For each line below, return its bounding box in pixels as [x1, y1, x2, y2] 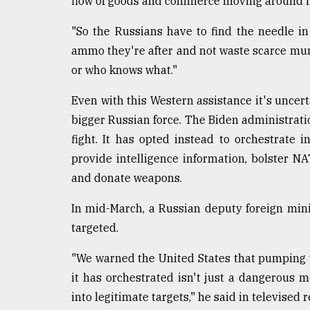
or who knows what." [71, 62, 177, 77]
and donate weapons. [71, 170, 182, 185]
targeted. [71, 220, 118, 235]
